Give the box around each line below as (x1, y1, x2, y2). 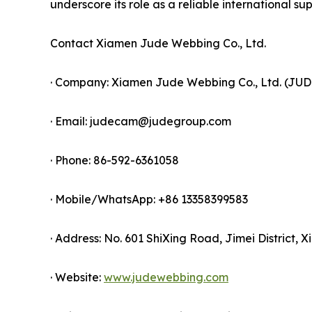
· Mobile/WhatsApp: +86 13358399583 (50, 192, 248, 207)
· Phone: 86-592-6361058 (50, 153, 179, 168)
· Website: (50, 270, 104, 285)
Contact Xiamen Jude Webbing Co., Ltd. (50, 36, 266, 51)
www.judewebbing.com (104, 270, 228, 285)
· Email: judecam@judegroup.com (50, 114, 231, 129)
